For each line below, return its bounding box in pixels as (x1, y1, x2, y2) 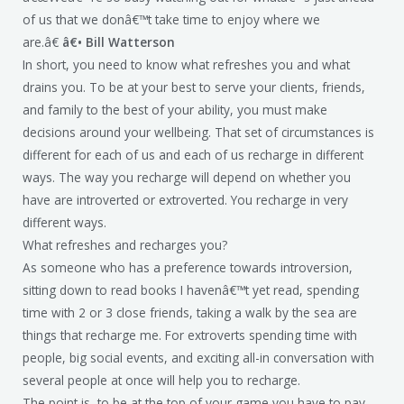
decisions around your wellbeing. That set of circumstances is (23, 123, 374, 141)
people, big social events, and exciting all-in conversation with (23, 348, 374, 366)
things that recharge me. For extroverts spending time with (23, 326, 357, 344)
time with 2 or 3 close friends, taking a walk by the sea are (23, 303, 357, 321)
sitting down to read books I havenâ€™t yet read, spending (23, 280, 359, 298)
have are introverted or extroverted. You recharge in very (23, 190, 348, 208)
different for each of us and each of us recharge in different (23, 145, 363, 163)
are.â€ (23, 32, 62, 50)
